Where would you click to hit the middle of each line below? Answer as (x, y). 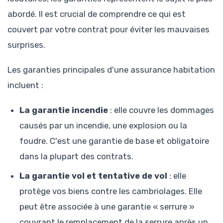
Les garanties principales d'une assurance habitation (111, 70)
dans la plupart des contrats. (76, 157)
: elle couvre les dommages (161, 110)
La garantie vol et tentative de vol (93, 176)
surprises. (26, 45)
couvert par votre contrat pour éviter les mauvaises (109, 30)
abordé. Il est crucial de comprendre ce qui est (97, 14)
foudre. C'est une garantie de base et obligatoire (114, 141)
